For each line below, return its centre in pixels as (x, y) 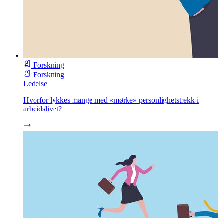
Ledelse (35, 83)
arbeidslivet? (43, 109)
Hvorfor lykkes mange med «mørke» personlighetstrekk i (111, 100)
